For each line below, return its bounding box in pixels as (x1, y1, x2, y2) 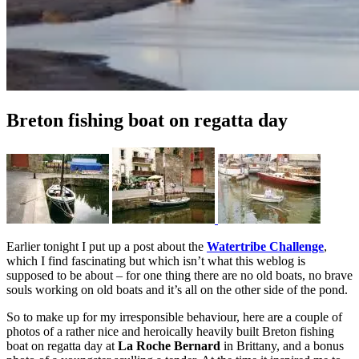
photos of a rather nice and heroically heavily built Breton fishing (6, 324, 334, 338)
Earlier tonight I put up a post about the (6, 239, 207, 253)
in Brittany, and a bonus (220, 338, 344, 353)
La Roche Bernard (118, 338, 220, 353)
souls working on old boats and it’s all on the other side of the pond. (6, 282, 348, 296)
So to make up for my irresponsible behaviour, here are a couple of (6, 309, 342, 324)
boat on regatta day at (6, 338, 118, 353)
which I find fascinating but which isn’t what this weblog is (6, 253, 305, 268)
